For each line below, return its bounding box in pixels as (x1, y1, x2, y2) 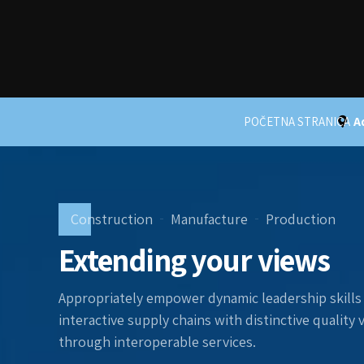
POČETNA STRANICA (244, 114, 350, 129)
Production (265, 210, 336, 228)
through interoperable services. (58, 331, 256, 351)
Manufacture (170, 210, 248, 228)
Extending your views (58, 240, 330, 280)
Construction (70, 210, 153, 228)
